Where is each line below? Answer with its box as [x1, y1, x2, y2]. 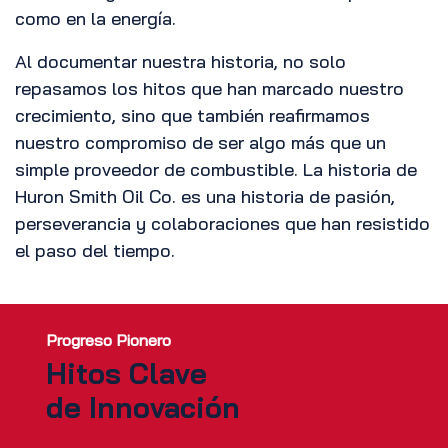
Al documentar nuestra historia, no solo [15, 50, 346, 74]
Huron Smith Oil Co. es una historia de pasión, [15, 185, 395, 209]
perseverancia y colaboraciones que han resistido [15, 212, 430, 236]
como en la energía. [15, 7, 176, 31]
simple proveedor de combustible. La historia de [15, 158, 417, 182]
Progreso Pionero [46, 330, 172, 351]
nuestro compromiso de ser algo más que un [15, 131, 386, 155]
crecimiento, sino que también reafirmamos [15, 104, 370, 128]
